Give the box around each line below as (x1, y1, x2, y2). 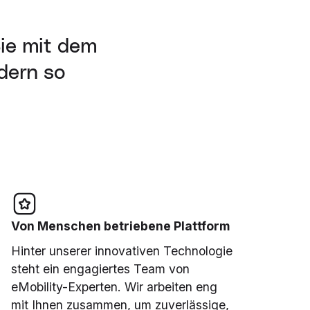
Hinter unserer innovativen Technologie (10, 244, 232, 259)
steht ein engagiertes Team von (10, 262, 190, 277)
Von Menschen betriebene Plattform (10, 218, 230, 233)
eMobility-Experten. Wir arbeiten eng (10, 280, 217, 295)
